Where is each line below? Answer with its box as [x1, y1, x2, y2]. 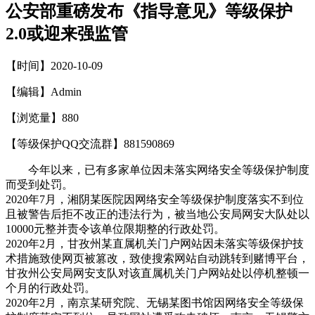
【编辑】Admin [6, 85, 82, 98]
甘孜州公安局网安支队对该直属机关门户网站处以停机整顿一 [6, 266, 309, 279]
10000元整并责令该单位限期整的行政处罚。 [6, 222, 225, 235]
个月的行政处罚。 [6, 281, 96, 294]
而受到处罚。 [6, 178, 73, 191]
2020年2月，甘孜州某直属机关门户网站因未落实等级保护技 [6, 237, 304, 250]
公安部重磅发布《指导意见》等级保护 [6, 1, 292, 20]
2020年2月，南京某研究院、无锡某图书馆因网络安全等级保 [6, 296, 304, 309]
